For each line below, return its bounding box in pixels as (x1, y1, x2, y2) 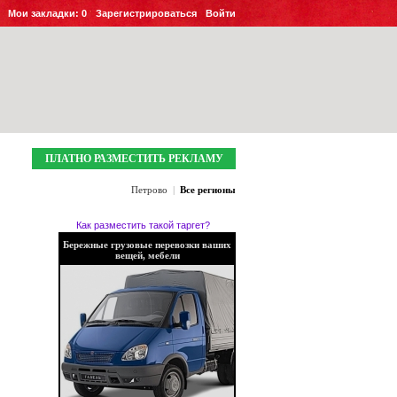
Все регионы (180, 184, 236, 195)
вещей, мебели (114, 250, 180, 261)
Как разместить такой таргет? (75, 220, 210, 230)
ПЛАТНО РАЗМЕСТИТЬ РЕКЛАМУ (44, 152, 223, 165)
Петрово (131, 184, 167, 195)
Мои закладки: (8, 8, 82, 19)
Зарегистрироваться (96, 8, 197, 19)
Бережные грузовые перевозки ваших (63, 239, 231, 250)
